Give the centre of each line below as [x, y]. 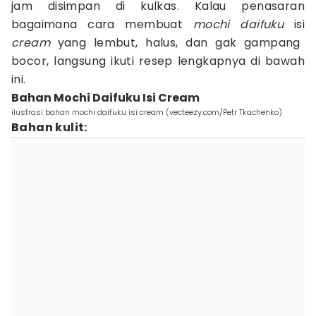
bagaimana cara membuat [102, 24]
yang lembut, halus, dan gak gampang [175, 43]
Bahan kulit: [49, 127]
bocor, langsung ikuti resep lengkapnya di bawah [158, 61]
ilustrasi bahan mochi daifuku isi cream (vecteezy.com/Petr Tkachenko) [147, 112]
